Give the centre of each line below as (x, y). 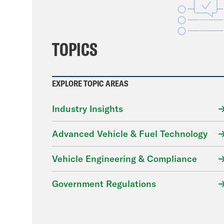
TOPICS (75, 49)
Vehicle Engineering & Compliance (124, 159)
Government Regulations (104, 184)
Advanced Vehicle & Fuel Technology (130, 134)
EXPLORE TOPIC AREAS (90, 83)
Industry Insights (87, 109)
